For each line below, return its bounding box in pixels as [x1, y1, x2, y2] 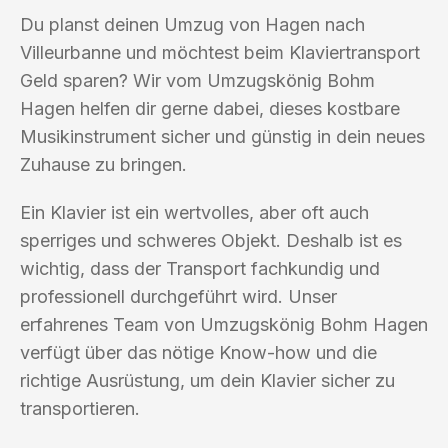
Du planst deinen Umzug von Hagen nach [20, 13, 365, 35]
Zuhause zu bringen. [20, 153, 187, 175]
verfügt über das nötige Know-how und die [20, 341, 377, 363]
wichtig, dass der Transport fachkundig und [20, 257, 380, 279]
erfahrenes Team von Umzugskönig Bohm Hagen [20, 313, 428, 335]
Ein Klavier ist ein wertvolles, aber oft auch [20, 201, 369, 223]
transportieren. [20, 397, 140, 419]
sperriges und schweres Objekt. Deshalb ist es [20, 229, 402, 251]
